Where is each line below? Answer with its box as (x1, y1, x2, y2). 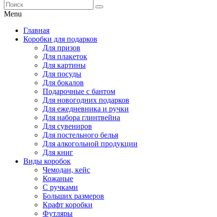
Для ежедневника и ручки (43, 105, 129, 113)
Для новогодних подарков (43, 96, 129, 104)
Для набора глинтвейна (43, 113, 120, 122)
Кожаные (43, 174, 73, 183)
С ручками (43, 183, 78, 191)
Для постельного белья (43, 131, 118, 139)
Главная (23, 26, 49, 34)
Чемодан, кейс (43, 166, 90, 174)
